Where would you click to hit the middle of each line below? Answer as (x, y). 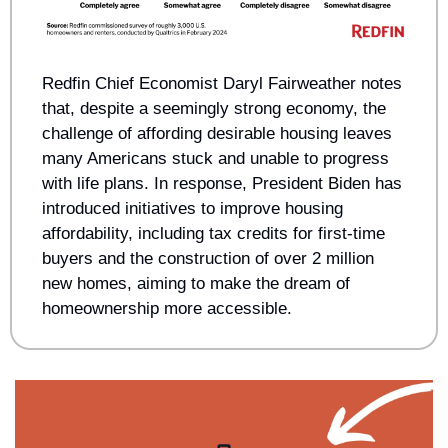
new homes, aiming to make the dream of (196, 283)
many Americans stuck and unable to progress (215, 158)
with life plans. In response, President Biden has (222, 183)
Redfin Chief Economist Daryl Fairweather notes (222, 83)
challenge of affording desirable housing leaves (217, 133)
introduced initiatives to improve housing (192, 208)
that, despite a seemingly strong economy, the (214, 108)
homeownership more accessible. (167, 308)
